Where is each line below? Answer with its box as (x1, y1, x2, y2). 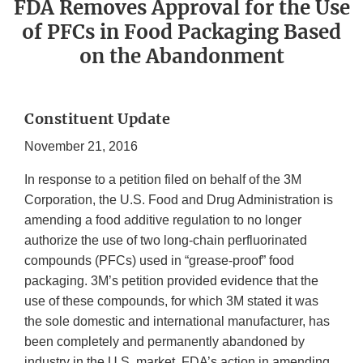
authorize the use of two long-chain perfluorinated (24, 233, 307, 248)
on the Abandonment (79, 44, 284, 70)
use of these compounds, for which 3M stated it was (24, 294, 318, 309)
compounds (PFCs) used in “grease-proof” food (24, 254, 294, 268)
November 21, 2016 (24, 139, 138, 154)
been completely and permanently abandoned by (24, 335, 305, 349)
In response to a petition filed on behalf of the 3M (24, 173, 301, 187)
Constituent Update (24, 109, 170, 129)
